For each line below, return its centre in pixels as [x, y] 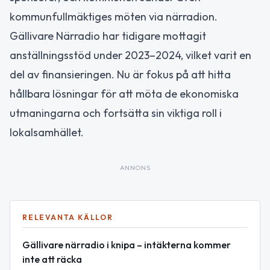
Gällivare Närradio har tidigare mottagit [108, 36]
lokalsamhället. [47, 133]
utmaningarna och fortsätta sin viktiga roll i [116, 113]
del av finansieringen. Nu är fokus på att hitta [120, 75]
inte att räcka [52, 259]
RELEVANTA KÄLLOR [68, 218]
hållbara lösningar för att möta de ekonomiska [124, 94]
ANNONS [135, 168]
